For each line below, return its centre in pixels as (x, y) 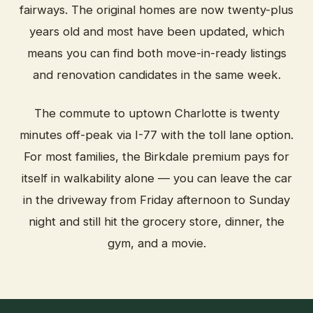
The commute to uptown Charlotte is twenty (156, 113)
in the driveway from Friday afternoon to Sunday (156, 200)
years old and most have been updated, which (156, 31)
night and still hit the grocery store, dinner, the (156, 221)
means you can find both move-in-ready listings (156, 53)
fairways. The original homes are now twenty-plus (156, 10)
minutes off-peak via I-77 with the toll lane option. (156, 135)
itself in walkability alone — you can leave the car (156, 178)
